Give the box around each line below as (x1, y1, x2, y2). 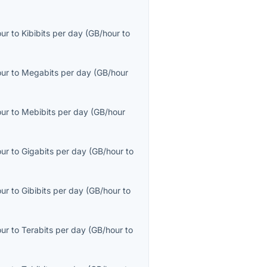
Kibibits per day (21, 28, 83, 39)
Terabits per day (21, 225, 86, 235)
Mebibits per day (21, 107, 89, 117)
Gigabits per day (21, 146, 87, 157)
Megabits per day (21, 67, 92, 78)
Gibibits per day (21, 185, 84, 196)
